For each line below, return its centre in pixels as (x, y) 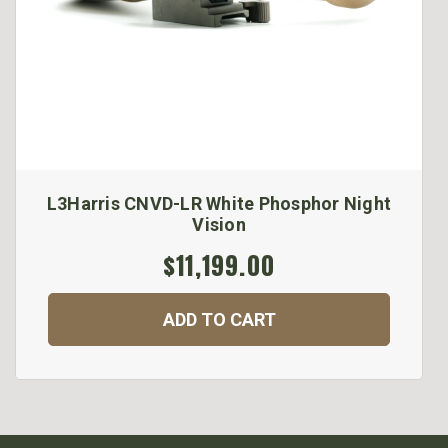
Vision (219, 225)
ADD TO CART (219, 320)
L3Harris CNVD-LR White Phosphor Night (219, 204)
